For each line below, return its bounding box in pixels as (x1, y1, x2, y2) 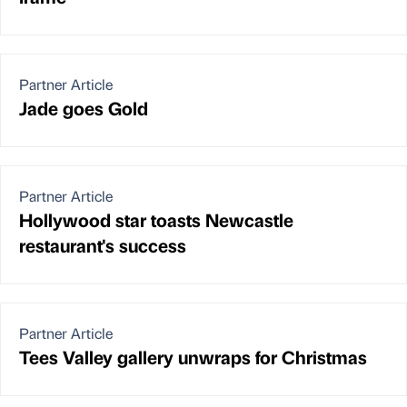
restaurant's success (19, 233, 186, 258)
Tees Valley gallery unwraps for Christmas (19, 344, 367, 370)
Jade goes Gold (19, 95, 148, 121)
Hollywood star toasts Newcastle (19, 207, 293, 233)
